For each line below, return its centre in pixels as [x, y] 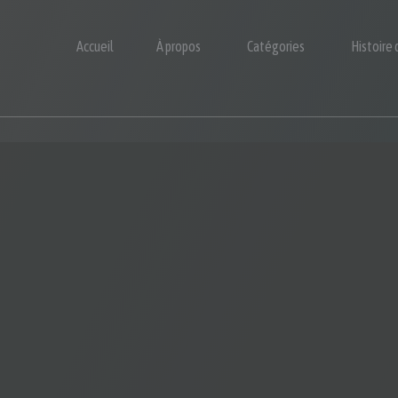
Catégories [276, 46]
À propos [179, 46]
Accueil [95, 46]
